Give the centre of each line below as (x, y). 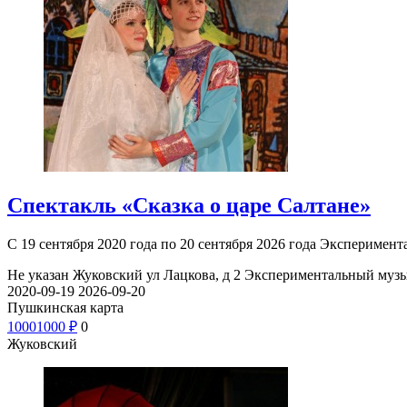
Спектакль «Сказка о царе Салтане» (189, 206)
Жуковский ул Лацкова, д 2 (157, 275)
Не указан (38, 275)
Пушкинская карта (65, 308)
